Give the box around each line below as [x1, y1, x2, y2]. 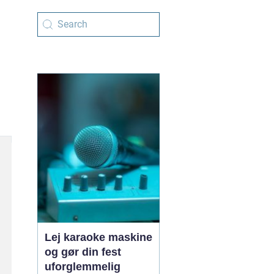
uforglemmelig [45, 261, 120, 273]
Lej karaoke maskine [45, 231, 152, 243]
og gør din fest [45, 246, 121, 258]
